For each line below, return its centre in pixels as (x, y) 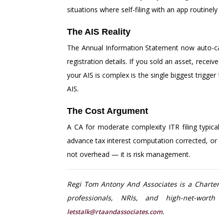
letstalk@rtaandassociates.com (115, 212)
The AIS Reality (99, 32)
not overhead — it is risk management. (129, 154)
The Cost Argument (108, 111)
